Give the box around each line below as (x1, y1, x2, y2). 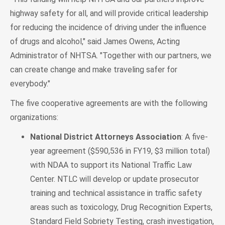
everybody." (10, 78, 50, 88)
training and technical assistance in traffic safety (30, 188, 202, 198)
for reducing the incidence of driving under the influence (10, 22, 206, 32)
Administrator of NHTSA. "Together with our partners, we (10, 50, 211, 60)
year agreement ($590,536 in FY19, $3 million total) (30, 146, 210, 156)
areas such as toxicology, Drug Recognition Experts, (30, 202, 212, 212)
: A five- (181, 132, 208, 142)
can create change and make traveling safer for (10, 64, 177, 74)
